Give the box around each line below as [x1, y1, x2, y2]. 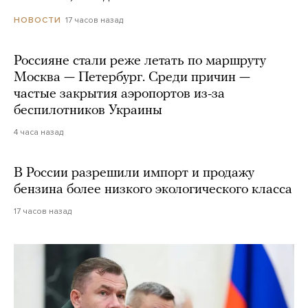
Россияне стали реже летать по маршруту [14, 54, 266, 69]
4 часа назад [14, 127, 63, 137]
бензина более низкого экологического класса [14, 183, 292, 197]
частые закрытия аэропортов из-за [14, 87, 225, 102]
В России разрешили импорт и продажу [14, 166, 254, 181]
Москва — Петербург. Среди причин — [14, 71, 250, 85]
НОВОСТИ [14, 15, 61, 25]
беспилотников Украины [14, 104, 162, 118]
